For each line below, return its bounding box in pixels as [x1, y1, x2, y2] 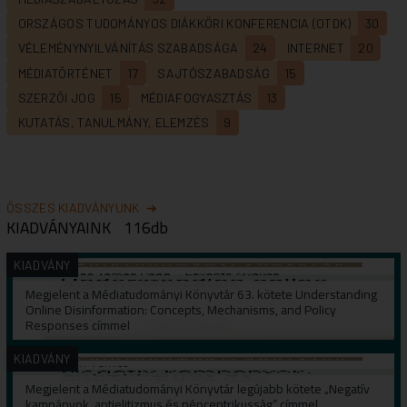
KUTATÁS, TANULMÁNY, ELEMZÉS [17, 114, 210, 131]
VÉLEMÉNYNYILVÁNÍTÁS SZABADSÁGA [17, 40, 239, 56]
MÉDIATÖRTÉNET [17, 65, 114, 81]
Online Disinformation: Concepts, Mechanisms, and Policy [25, 298, 336, 323]
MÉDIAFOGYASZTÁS [140, 90, 253, 106]
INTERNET [286, 40, 344, 56]
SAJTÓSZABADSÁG [157, 65, 271, 81]
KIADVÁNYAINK [6, 212, 111, 243]
